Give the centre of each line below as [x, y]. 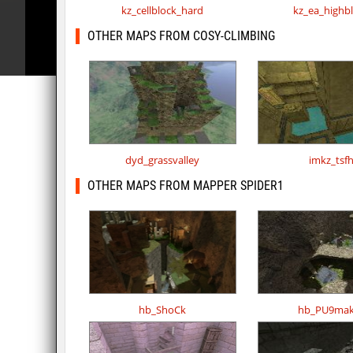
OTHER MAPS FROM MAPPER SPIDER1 [186, 186]
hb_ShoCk [162, 310]
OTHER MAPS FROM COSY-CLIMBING [181, 36]
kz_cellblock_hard [162, 11]
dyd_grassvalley [162, 160]
